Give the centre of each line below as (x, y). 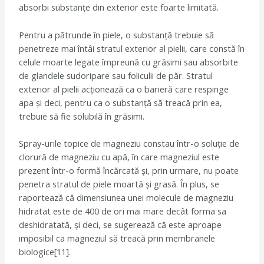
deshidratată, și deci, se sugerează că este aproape (121, 225)
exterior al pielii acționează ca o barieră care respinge (124, 89)
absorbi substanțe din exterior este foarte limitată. (119, 7)
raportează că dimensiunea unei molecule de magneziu (126, 198)
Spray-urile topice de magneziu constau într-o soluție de (129, 143)
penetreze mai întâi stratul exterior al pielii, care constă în (132, 48)
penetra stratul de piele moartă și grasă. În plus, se (119, 184)
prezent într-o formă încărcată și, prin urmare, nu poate (129, 171)
